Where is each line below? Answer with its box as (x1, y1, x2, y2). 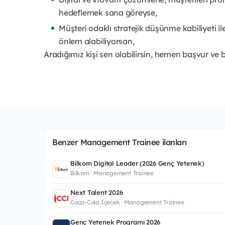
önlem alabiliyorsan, (59, 36, 135, 46)
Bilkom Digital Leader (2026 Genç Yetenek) (70, 159, 204, 167)
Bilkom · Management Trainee (70, 169, 154, 177)
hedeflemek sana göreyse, (59, 7, 157, 18)
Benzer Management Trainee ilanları (52, 137, 187, 147)
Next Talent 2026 (70, 188, 123, 197)
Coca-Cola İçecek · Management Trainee (70, 198, 184, 206)
